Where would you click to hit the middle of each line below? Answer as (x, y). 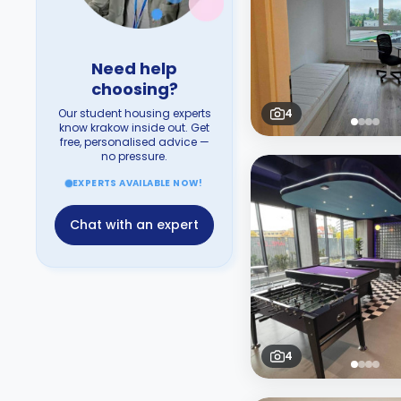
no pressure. (134, 156)
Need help (134, 68)
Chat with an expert (134, 225)
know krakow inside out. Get (134, 128)
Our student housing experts (134, 113)
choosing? (134, 89)
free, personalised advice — (134, 142)
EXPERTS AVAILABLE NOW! (138, 183)
